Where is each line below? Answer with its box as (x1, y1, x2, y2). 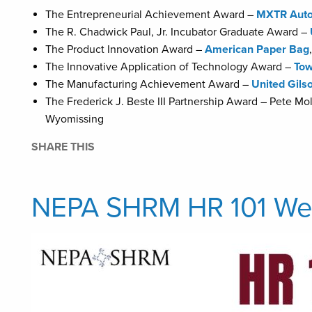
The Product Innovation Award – (45, 42, 205, 56)
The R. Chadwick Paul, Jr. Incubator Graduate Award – (45, 24, 310, 39)
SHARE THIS (31, 139, 95, 154)
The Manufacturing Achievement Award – (45, 77, 251, 91)
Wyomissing (45, 111, 104, 126)
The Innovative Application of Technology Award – (45, 59, 294, 74)
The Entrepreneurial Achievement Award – (45, 7, 256, 22)
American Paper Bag (205, 42, 309, 56)
